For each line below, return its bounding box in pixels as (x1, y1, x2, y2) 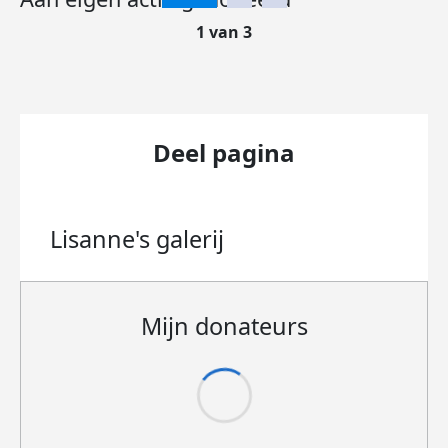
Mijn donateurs (140, 310, 308, 342)
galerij (156, 223, 224, 255)
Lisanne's (50, 223, 156, 255)
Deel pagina (153, 136, 295, 169)
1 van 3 (196, 21, 252, 43)
